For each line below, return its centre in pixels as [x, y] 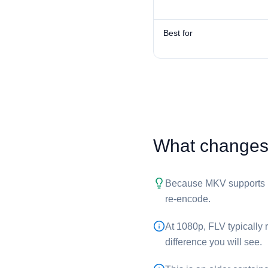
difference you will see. [214, 242]
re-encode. [188, 199]
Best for [178, 33]
